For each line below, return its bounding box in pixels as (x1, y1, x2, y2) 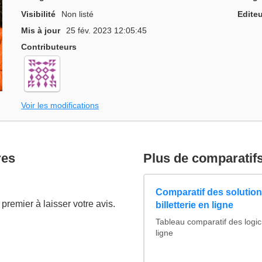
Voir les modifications (21, 100, 99, 110)
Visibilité (21, 9, 56, 19)
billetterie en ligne (156, 200, 233, 211)
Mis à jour (21, 26, 60, 36)
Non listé (61, 9, 94, 19)
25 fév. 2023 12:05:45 (66, 26, 147, 36)
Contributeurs (21, 42, 77, 52)
